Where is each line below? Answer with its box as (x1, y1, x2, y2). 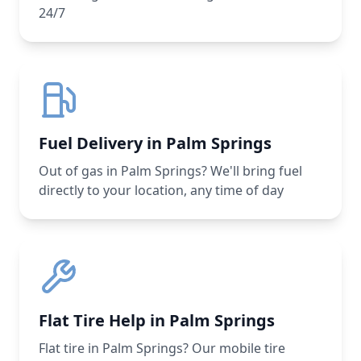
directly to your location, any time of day (39, 181, 284, 199)
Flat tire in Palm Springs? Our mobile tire (39, 339, 285, 357)
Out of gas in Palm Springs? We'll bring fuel (39, 162, 302, 180)
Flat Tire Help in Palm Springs (39, 309, 275, 331)
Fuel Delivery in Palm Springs (39, 132, 272, 154)
